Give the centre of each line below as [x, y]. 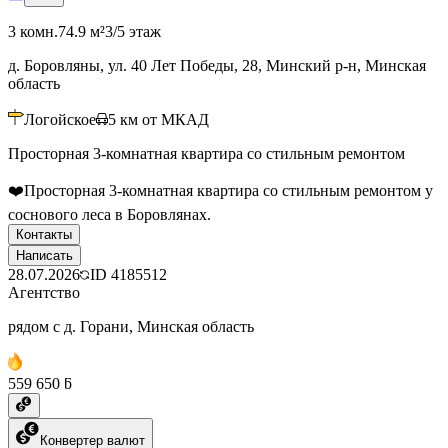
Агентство [44, 292]
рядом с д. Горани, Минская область [131, 326]
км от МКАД [164, 119]
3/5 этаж [133, 31]
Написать [44, 255]
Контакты [44, 234]
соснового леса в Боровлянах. [109, 214]
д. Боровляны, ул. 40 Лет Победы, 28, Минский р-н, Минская [217, 65]
